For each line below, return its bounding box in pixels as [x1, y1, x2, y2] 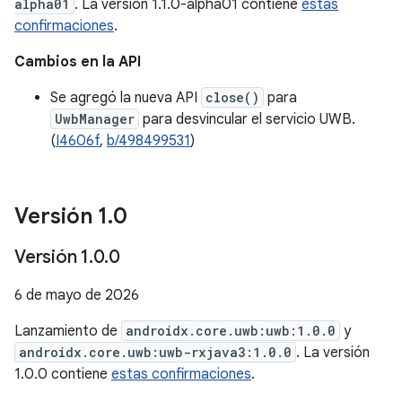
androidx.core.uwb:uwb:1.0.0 [126, 322, 336, 339]
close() [205, 89, 259, 106]
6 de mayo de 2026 [14, 286, 139, 304]
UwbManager [55, 110, 135, 127]
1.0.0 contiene [14, 365, 111, 383]
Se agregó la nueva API [50, 89, 201, 107]
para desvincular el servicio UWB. [139, 110, 355, 128]
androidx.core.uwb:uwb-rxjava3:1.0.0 [19, 344, 292, 361]
